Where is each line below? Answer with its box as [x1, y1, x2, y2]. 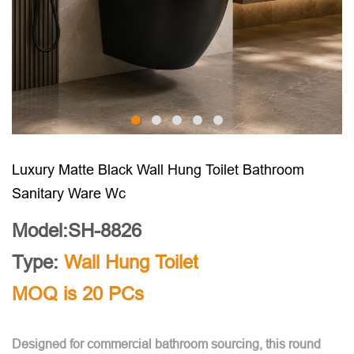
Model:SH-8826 [12, 220, 141, 242]
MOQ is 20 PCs [12, 284, 144, 305]
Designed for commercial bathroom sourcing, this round [12, 337, 321, 351]
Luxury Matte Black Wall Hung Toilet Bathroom [12, 161, 304, 178]
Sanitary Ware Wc [12, 185, 126, 201]
